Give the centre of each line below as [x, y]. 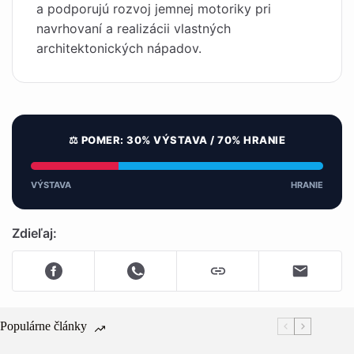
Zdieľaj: [34, 233]
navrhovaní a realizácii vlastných [134, 28]
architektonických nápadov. [119, 48]
